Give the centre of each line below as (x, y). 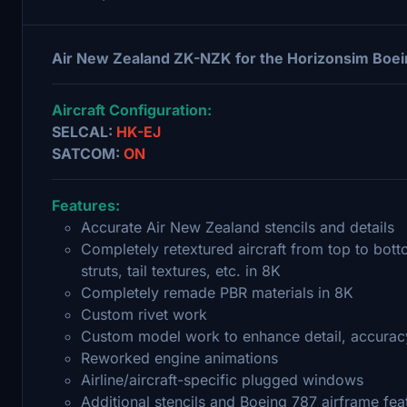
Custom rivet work (144, 314)
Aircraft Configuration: (132, 109)
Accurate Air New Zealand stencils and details (238, 227)
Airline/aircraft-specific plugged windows (222, 379)
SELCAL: (84, 131)
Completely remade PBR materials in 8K (217, 292)
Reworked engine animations (179, 357)
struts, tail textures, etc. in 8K (181, 270)
